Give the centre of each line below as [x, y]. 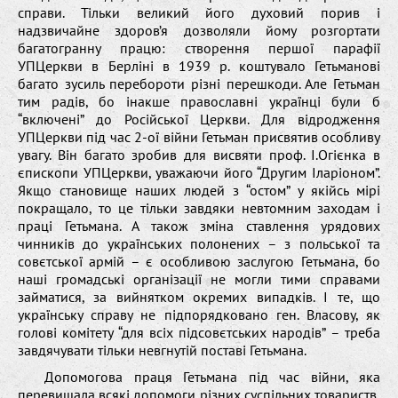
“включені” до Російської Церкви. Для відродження [199, 119]
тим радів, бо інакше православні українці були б [199, 101]
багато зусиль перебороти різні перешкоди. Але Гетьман [199, 83]
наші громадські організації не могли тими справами [199, 279]
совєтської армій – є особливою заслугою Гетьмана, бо [199, 261]
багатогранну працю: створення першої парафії [199, 48]
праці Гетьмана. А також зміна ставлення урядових [199, 225]
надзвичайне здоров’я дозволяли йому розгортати [199, 30]
